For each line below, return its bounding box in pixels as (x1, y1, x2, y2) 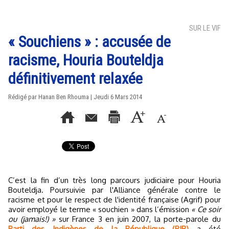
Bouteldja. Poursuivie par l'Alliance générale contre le (8, 185, 221, 195)
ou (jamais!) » (8, 214, 56, 224)
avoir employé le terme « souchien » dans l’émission (8, 204, 192, 214)
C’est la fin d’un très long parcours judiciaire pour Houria (8, 175, 15, 185)
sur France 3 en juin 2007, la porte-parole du (55, 214, 221, 224)
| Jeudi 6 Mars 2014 (89, 93, 142, 101)
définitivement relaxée (8, 70, 143, 87)
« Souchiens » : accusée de (8, 33, 171, 51)
